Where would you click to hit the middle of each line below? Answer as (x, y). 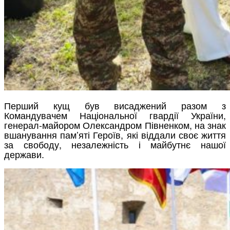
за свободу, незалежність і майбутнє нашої (115, 144)
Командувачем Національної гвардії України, (115, 115)
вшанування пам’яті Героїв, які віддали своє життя (115, 134)
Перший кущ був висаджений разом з (115, 105)
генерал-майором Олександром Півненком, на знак (115, 124)
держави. (24, 154)
